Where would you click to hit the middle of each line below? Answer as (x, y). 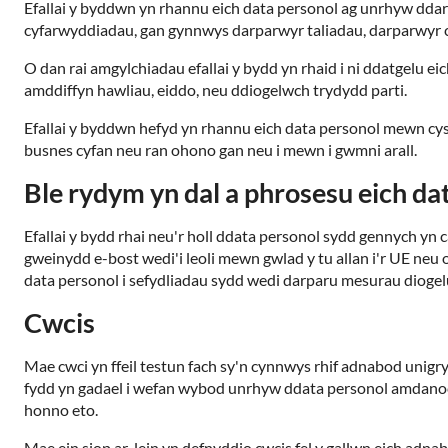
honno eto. (61, 409)
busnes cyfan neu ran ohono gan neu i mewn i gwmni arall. (220, 149)
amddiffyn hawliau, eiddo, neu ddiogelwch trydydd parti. (215, 89)
